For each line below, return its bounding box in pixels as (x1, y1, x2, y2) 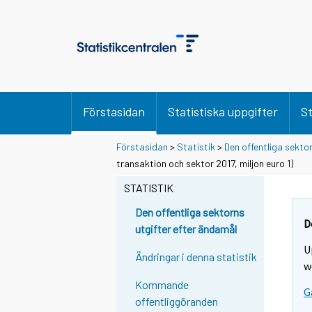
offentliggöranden (135, 295, 219, 309)
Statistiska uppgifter (168, 104, 278, 119)
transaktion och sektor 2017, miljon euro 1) (116, 157, 293, 169)
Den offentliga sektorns (135, 205, 245, 219)
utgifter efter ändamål (135, 222, 237, 236)
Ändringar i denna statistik (135, 250, 258, 264)
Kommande (135, 278, 189, 292)
